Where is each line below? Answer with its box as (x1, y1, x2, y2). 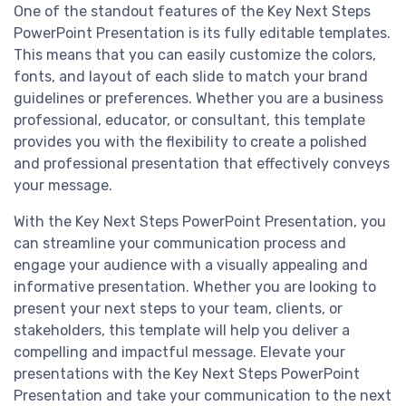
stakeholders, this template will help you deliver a (14, 322, 350, 340)
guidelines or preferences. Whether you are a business (14, 90, 383, 108)
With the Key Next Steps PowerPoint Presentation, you (14, 213, 386, 231)
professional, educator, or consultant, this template (14, 111, 365, 130)
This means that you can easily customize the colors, (14, 46, 376, 64)
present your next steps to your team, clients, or (14, 300, 343, 318)
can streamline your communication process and (14, 235, 346, 253)
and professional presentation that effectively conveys (14, 155, 390, 173)
